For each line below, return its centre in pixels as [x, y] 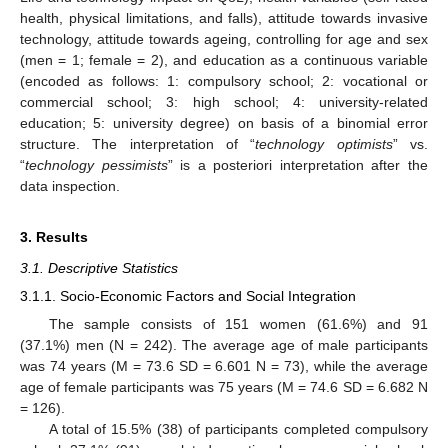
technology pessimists [96, 165]
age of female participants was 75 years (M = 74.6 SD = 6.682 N [224, 386]
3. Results [54, 237]
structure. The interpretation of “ [138, 144]
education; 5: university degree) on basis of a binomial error [224, 123]
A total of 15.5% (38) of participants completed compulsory [238, 428]
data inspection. [70, 186]
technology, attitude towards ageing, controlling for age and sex [224, 39]
